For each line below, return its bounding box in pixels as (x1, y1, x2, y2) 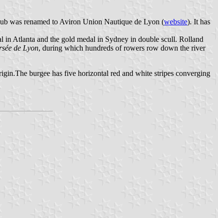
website (164, 18, 187, 26)
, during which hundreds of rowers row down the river (38, 44, 205, 53)
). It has (187, 18, 210, 26)
